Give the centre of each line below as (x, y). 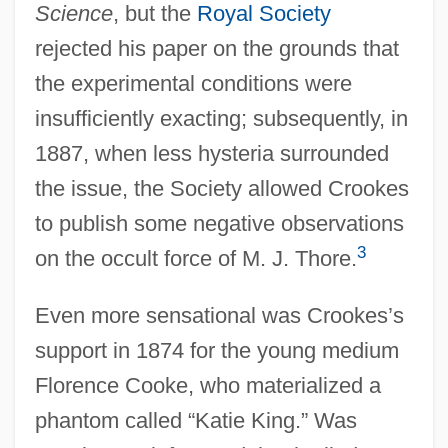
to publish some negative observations (219, 223)
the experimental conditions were (193, 83)
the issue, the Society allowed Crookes (221, 188)
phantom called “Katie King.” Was (195, 420)
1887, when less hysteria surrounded (211, 153)
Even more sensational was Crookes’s (219, 315)
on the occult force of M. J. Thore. (195, 258)
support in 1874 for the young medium (216, 350)
